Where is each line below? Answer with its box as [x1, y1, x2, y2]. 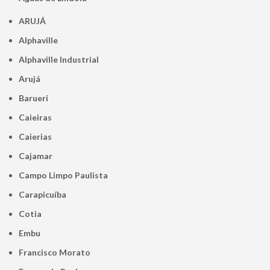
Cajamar [25, 151, 53, 162]
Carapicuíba [25, 189, 67, 200]
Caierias [25, 131, 52, 142]
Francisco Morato [24, 247, 91, 258]
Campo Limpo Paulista [25, 170, 108, 181]
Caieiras [25, 112, 52, 123]
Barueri [24, 93, 49, 104]
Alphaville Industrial [25, 54, 99, 65]
